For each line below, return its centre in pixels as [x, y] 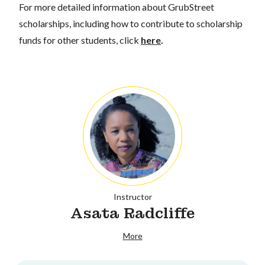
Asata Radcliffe [132, 213]
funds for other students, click [80, 40]
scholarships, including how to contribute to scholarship [131, 23]
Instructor [132, 196]
